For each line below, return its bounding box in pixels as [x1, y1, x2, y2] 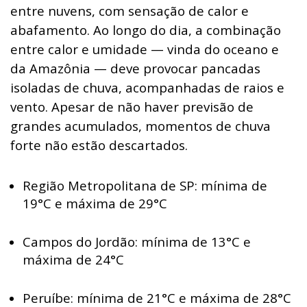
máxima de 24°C [23, 250, 124, 268]
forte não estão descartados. [10, 136, 188, 153]
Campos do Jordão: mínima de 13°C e [23, 232, 251, 250]
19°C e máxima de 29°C [23, 194, 167, 212]
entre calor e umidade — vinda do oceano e [10, 40, 279, 58]
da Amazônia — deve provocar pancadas [10, 59, 260, 77]
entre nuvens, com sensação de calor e [10, 1, 249, 19]
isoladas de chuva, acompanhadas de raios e [10, 78, 284, 96]
